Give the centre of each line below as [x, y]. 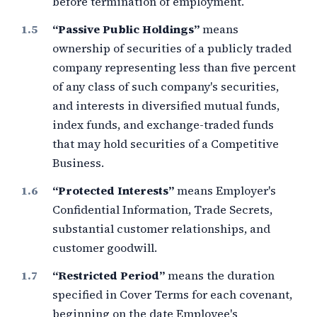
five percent [263, 67]
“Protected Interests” [113, 190]
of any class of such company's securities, [166, 86]
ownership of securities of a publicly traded [172, 48]
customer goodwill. [105, 248]
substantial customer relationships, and [161, 229]
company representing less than [142, 67]
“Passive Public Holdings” [126, 29]
